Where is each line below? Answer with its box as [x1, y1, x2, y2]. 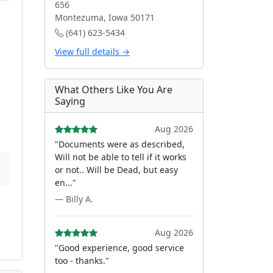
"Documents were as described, [55, 138, 185, 150]
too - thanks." [55, 255, 109, 266]
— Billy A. [55, 193, 93, 205]
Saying [55, 94, 85, 108]
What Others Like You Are [55, 83, 172, 96]
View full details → [55, 46, 130, 57]
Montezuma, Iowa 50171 [55, 12, 155, 23]
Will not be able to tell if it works [55, 151, 186, 163]
